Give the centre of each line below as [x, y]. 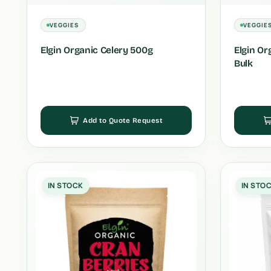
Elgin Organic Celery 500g [97, 50]
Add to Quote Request [123, 120]
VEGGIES [64, 25]
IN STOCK [66, 185]
